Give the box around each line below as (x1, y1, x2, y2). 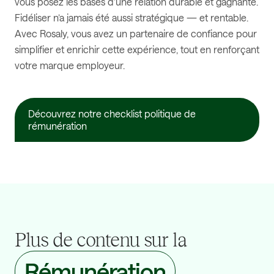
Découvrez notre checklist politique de (28, 108, 196, 120)
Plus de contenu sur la (15, 229, 187, 251)
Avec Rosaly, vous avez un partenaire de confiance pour (15, 28, 257, 40)
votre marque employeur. (15, 59, 125, 72)
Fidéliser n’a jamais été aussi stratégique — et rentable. (15, 12, 248, 24)
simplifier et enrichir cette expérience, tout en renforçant (15, 43, 259, 56)
